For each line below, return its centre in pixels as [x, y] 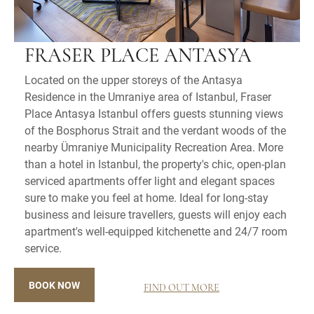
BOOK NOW [54, 285]
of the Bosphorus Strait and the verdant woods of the [155, 130]
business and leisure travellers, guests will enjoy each [156, 214]
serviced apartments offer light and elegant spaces [150, 180]
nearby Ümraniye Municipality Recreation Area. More [154, 146]
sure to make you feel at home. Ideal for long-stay [146, 197]
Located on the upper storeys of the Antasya [134, 79]
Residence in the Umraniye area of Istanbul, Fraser [148, 96]
